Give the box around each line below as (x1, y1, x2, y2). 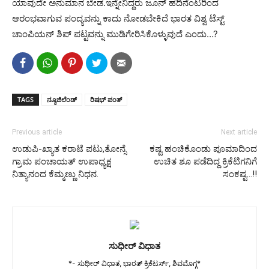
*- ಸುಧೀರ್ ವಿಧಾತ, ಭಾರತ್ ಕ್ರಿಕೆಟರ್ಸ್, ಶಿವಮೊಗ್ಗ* (68, 259, 201, 268)
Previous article (12, 128, 62, 136)
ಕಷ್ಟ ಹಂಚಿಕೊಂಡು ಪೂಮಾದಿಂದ (150, 144, 257, 154)
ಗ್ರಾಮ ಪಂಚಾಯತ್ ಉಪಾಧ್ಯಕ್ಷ (12, 156, 112, 167)
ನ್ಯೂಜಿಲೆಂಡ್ (47, 95, 77, 104)
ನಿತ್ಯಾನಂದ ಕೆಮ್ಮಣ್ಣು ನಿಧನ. (12, 169, 98, 180)
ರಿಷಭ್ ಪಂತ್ (90, 95, 122, 104)
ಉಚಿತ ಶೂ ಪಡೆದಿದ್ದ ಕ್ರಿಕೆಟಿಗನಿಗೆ (154, 156, 257, 167)
